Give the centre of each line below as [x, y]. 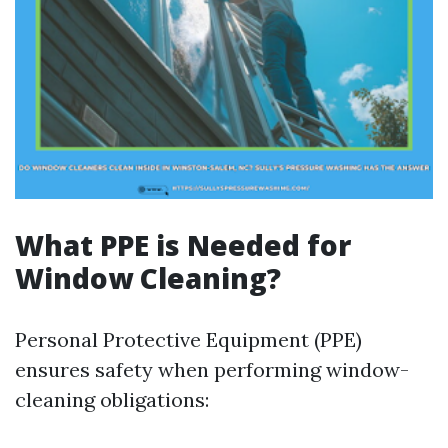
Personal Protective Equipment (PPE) [188, 339]
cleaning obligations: [112, 399]
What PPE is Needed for [183, 245]
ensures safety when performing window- [212, 369]
